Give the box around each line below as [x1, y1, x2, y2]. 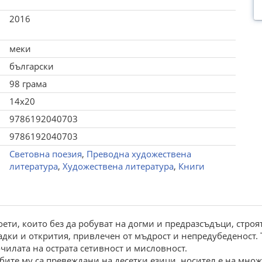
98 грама [9, 78, 47, 89]
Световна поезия [9, 148, 82, 160]
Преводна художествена [86, 148, 191, 160]
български [9, 60, 54, 72]
